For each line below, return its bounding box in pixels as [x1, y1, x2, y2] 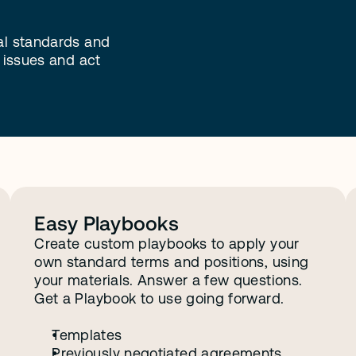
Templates [52, 327, 122, 343]
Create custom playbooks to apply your [34, 235, 300, 252]
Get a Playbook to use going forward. [34, 290, 284, 307]
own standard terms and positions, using [34, 253, 309, 270]
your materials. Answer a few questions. [34, 272, 303, 288]
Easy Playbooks [34, 211, 179, 234]
